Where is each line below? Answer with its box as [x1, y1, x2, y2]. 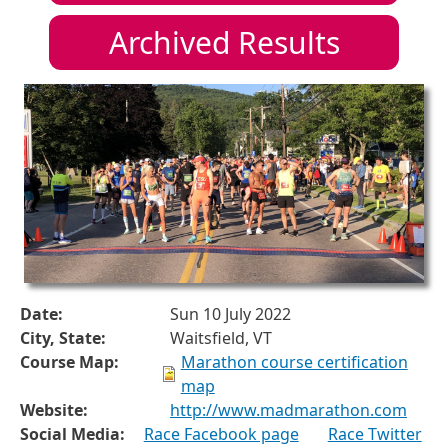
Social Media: [20, 422, 125, 445]
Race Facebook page [143, 422, 299, 445]
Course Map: [20, 350, 119, 373]
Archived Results [108, 21, 340, 63]
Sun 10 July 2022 [170, 302, 291, 325]
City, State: [20, 326, 106, 349]
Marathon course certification [180, 350, 408, 373]
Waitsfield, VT [170, 326, 272, 349]
